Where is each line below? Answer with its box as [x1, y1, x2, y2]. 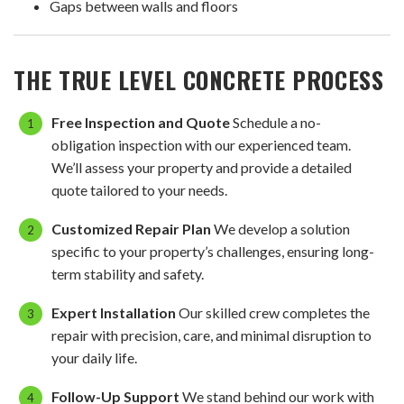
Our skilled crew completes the [176, 304, 370, 322]
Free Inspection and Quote [51, 114, 230, 132]
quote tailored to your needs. [51, 181, 227, 199]
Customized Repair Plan [51, 220, 211, 238]
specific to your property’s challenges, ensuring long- [51, 243, 374, 261]
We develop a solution [211, 220, 350, 238]
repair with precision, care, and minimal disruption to [51, 326, 372, 344]
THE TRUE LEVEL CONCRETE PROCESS [14, 62, 384, 97]
